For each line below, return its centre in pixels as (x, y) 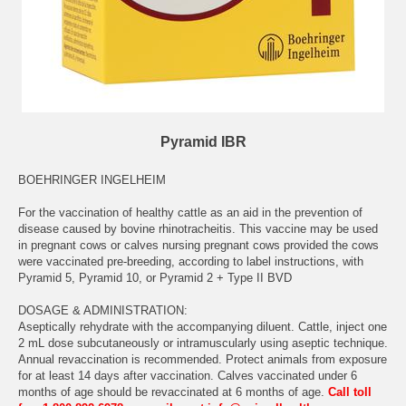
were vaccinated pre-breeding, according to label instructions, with (191, 262)
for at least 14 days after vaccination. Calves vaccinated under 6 (188, 376)
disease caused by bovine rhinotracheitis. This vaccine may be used (198, 229)
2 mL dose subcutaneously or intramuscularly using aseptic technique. (203, 343)
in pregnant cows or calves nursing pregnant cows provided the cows (198, 246)
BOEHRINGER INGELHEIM (92, 180)
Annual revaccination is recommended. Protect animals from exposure (203, 360)
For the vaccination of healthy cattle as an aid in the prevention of (190, 213)
